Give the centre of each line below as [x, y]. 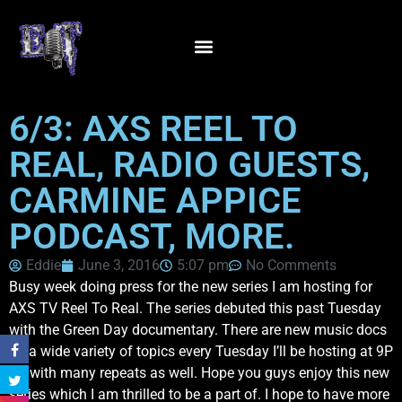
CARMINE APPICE [155, 201]
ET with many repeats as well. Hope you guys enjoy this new [199, 373]
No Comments [291, 266]
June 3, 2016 [119, 266]
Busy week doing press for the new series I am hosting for [191, 287]
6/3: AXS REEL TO [153, 129]
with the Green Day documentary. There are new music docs [198, 330]
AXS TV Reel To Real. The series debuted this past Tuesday [195, 309]
